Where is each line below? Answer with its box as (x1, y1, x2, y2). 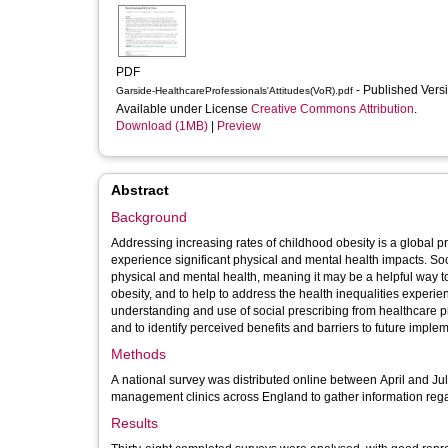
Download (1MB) (116, 119, 208, 133)
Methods (111, 346, 166, 362)
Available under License (116, 102, 251, 116)
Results (111, 415, 158, 431)
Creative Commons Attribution (251, 102, 414, 116)
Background (111, 209, 187, 225)
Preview (217, 119, 261, 133)
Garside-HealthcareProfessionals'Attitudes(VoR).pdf (116, 85, 353, 96)
